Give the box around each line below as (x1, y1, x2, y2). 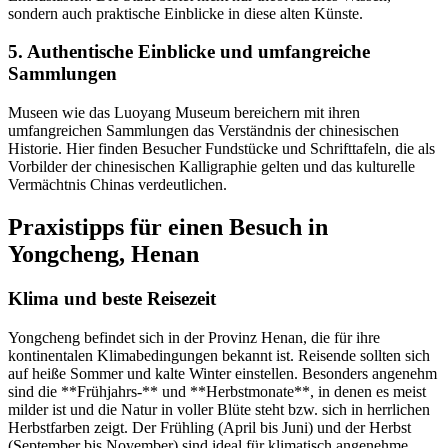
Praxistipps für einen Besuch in (8, 213, 328, 240)
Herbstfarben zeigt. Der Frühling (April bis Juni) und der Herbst (8, 418, 411, 436)
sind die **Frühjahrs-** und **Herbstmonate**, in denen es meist (8, 382, 426, 400)
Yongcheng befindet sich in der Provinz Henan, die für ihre (8, 328, 380, 346)
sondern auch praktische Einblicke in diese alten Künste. (8, 4, 363, 22)
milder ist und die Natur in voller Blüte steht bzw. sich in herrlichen (8, 400, 430, 418)
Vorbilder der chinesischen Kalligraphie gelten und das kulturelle (8, 158, 415, 176)
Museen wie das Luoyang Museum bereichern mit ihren (8, 104, 360, 122)
